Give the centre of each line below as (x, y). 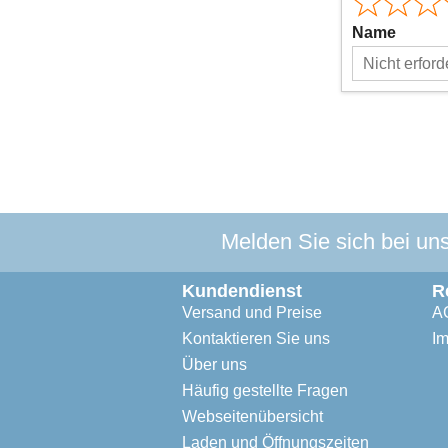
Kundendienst (242, 291)
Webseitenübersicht (252, 416)
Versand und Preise (252, 312)
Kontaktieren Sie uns (256, 338)
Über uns (214, 364)
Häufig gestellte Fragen (265, 390)
